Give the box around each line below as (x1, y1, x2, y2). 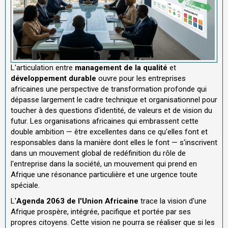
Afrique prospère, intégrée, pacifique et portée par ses (11, 207, 191, 217)
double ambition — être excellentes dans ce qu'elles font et (11, 127, 208, 136)
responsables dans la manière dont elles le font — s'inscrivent (11, 137, 217, 147)
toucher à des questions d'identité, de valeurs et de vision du (11, 105, 212, 115)
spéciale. (11, 180, 40, 190)
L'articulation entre (11, 63, 75, 72)
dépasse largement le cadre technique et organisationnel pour (11, 95, 217, 104)
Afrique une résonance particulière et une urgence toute (11, 169, 197, 179)
